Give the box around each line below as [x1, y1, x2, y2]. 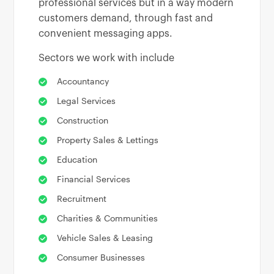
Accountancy [57, 75, 109, 86]
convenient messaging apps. [39, 28, 173, 39]
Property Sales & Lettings [57, 134, 159, 145]
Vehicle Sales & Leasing [57, 232, 154, 243]
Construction [57, 114, 109, 125]
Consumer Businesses [57, 251, 146, 262]
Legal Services [57, 95, 116, 106]
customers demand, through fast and [39, 13, 213, 23]
